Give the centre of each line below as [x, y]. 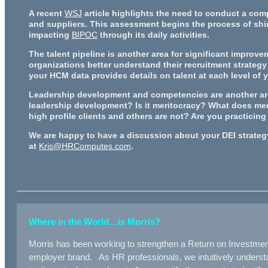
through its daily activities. [153, 34]
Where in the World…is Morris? [95, 221]
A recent [47, 13]
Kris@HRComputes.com [85, 146]
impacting [50, 34]
